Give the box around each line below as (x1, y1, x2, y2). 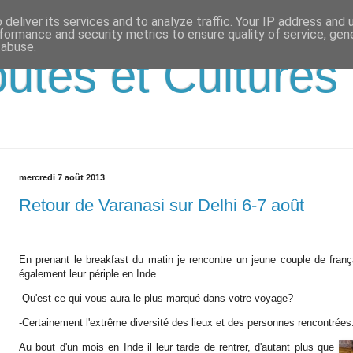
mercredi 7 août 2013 (19, 173, 105, 182)
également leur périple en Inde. (19, 267, 159, 280)
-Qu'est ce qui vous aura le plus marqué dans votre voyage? (19, 292, 293, 305)
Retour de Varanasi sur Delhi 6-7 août (19, 195, 304, 215)
